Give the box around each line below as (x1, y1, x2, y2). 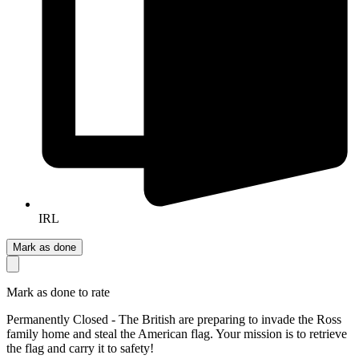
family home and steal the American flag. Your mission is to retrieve (6, 326, 347, 341)
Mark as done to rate (6, 284, 110, 299)
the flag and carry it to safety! (6, 341, 154, 355)
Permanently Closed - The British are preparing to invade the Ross (6, 312, 341, 326)
